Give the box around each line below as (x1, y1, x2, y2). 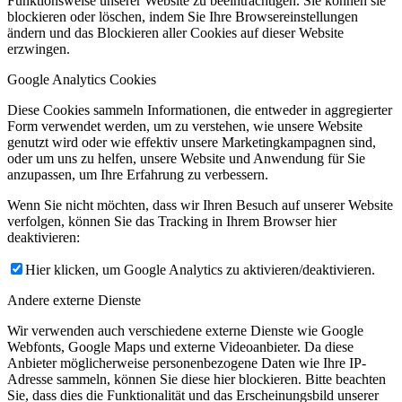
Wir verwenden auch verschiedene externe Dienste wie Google (7, 322, 363, 338)
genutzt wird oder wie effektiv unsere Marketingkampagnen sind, (7, 134, 376, 150)
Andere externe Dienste (7, 292, 141, 308)
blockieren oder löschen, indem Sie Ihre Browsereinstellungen (7, 8, 358, 24)
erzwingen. (7, 40, 70, 57)
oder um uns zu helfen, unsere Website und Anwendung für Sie (7, 150, 365, 166)
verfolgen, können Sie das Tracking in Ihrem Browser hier (7, 213, 336, 229)
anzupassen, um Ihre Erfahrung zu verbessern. (7, 166, 268, 182)
